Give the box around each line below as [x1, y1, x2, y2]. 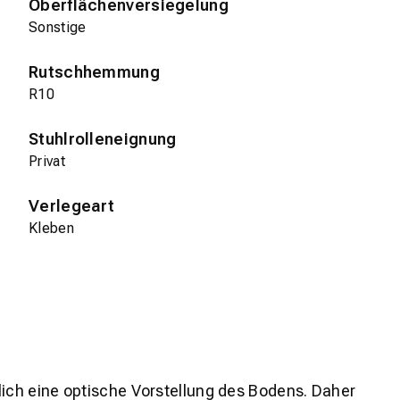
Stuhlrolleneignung [29, 129, 177, 148]
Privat [29, 152, 65, 170]
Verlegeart [29, 196, 114, 215]
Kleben [29, 219, 74, 237]
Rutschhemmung [29, 62, 160, 81]
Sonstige [29, 18, 87, 36]
